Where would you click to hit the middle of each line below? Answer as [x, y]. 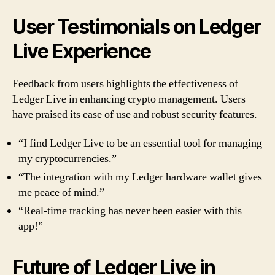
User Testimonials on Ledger [137, 26]
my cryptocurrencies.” [68, 159]
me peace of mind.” [61, 192]
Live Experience [82, 51]
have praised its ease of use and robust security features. [135, 114]
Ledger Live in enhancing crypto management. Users [129, 99]
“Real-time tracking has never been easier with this [130, 211]
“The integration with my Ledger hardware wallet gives [140, 177]
